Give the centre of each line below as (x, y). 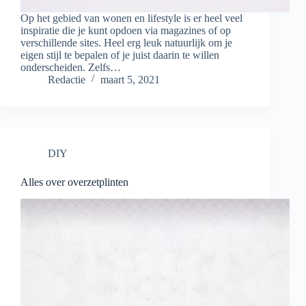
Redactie (67, 80)
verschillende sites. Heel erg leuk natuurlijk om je (126, 43)
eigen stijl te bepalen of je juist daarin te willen (120, 55)
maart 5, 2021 (130, 80)
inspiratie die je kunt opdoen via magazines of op (126, 31)
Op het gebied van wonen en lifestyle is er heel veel (131, 18)
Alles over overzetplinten (74, 182)
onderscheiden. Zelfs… (71, 68)
